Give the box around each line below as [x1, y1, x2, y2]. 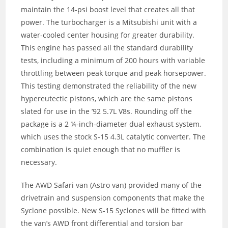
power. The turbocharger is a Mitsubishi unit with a [21, 17, 197, 27]
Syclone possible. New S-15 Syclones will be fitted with [21, 206, 207, 216]
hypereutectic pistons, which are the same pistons [21, 94, 193, 104]
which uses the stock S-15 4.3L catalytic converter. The [21, 132, 206, 142]
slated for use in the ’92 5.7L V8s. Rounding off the [21, 106, 192, 117]
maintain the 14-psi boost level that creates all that [21, 5, 195, 15]
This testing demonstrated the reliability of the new [21, 81, 197, 91]
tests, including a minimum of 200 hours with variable [21, 55, 206, 66]
